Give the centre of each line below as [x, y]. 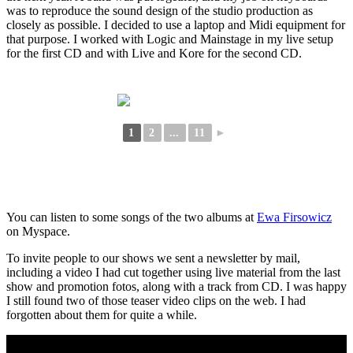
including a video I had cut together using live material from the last [173, 272]
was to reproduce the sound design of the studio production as [160, 10]
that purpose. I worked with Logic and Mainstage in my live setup [170, 39]
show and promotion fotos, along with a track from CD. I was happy [176, 286]
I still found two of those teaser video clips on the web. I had [156, 300]
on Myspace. [38, 231]
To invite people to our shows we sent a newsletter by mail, [153, 258]
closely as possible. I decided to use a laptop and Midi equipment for [176, 24]
